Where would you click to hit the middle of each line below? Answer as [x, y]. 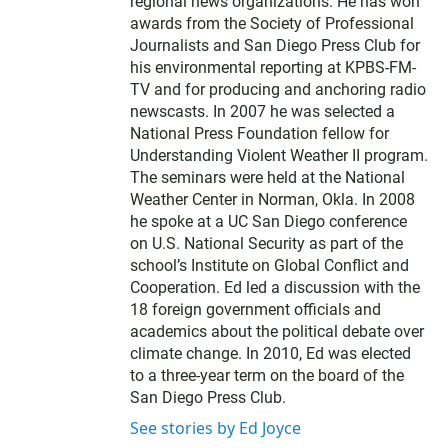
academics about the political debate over [277, 331]
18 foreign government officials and [255, 309]
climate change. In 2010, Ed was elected [270, 353]
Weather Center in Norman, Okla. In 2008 [272, 199]
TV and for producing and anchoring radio [278, 89]
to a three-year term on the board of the [267, 375]
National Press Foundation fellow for [259, 133]
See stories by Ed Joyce [215, 428]
